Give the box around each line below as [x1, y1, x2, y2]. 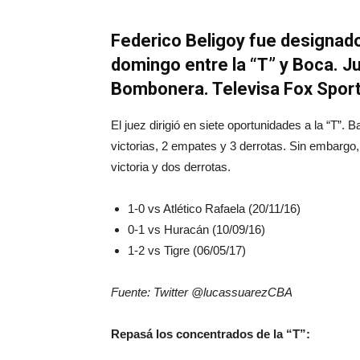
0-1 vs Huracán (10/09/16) [128, 223, 265, 236]
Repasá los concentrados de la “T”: [111, 327, 310, 341]
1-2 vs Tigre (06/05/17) [128, 243, 246, 257]
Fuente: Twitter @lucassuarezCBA [111, 285, 292, 299]
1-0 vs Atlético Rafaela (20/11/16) [128, 202, 301, 215]
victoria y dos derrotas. [111, 160, 231, 174]
